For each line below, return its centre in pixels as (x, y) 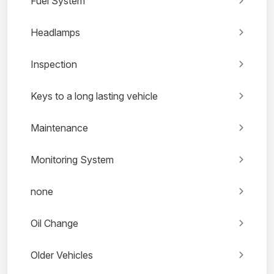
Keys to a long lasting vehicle (94, 96)
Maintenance (59, 128)
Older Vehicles (62, 255)
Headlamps (55, 32)
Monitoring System (72, 159)
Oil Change (54, 223)
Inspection (54, 64)
